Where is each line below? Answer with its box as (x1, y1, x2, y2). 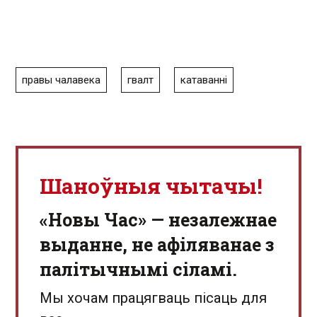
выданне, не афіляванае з (40, 233, 275, 256)
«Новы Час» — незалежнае (40, 208, 277, 231)
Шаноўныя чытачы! (40, 172, 263, 200)
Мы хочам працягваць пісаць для (40, 289, 267, 306)
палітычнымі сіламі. (40, 258, 237, 281)
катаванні (180, 74, 227, 86)
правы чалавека (22, 74, 100, 86)
